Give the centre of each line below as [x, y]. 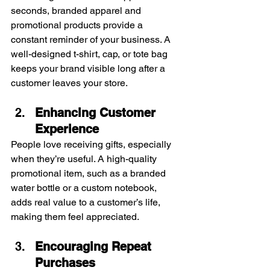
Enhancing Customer [97, 112]
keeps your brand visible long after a [89, 68]
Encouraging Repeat [95, 246]
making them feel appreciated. [75, 216]
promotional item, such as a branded [89, 173]
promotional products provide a [78, 25]
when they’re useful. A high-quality [85, 159]
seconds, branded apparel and [77, 10]
